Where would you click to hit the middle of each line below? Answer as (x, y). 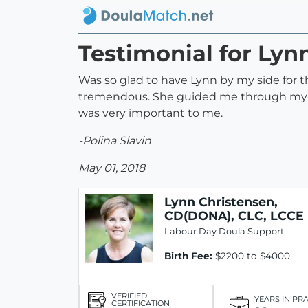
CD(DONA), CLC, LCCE (234, 216)
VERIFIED (129, 295)
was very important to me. (151, 113)
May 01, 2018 (112, 168)
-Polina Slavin (115, 141)
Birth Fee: (188, 256)
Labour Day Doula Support (224, 232)
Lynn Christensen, (221, 202)
